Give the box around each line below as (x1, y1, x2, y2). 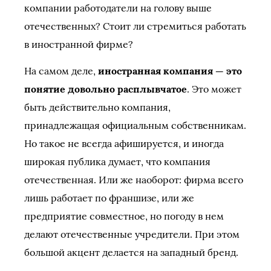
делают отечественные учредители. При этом (24, 228, 240, 240)
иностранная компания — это (98, 65, 242, 77)
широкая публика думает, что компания (24, 155, 211, 168)
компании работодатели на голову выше (24, 2, 212, 14)
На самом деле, (24, 65, 98, 77)
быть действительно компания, (24, 101, 171, 113)
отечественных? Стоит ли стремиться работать (24, 20, 246, 32)
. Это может (187, 83, 241, 95)
